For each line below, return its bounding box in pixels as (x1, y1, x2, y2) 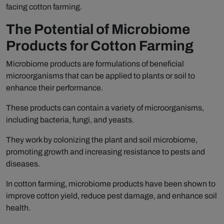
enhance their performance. (6, 83, 103, 92)
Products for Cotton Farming (6, 38, 193, 54)
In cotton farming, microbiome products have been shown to (6, 179, 215, 188)
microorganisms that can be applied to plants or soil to (6, 71, 195, 80)
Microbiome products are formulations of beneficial (6, 59, 184, 68)
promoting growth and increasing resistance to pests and (6, 147, 205, 156)
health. (6, 203, 30, 212)
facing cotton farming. (6, 2, 82, 11)
